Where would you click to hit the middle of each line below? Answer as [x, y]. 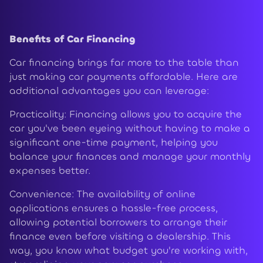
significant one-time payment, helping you [114, 143]
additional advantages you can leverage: [109, 91]
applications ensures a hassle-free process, [114, 208]
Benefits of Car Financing [73, 39]
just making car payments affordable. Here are [124, 77]
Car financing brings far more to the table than [124, 63]
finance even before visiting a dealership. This [120, 237]
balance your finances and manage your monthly [130, 157]
